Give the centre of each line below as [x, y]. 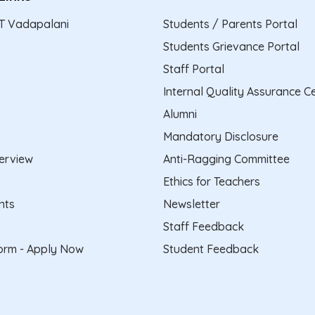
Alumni [180, 114]
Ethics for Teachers [212, 181]
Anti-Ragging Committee [226, 159]
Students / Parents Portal [230, 24]
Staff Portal [194, 69]
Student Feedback [211, 249]
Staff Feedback [204, 226]
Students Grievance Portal [231, 46]
